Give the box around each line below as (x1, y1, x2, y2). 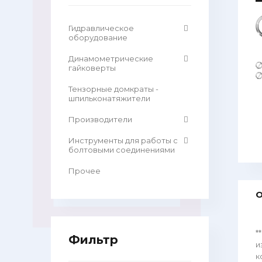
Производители (68, 115, 132, 124)
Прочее (68, 166, 101, 175)
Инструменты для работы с (68, 136, 178, 145)
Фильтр (68, 233, 118, 247)
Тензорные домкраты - (68, 84, 158, 94)
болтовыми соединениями (68, 145, 175, 154)
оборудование (68, 33, 127, 42)
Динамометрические (68, 54, 153, 63)
